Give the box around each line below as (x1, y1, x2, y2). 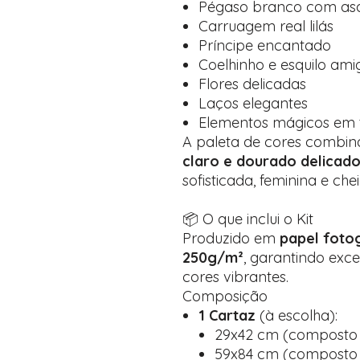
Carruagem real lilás (198, 17, 333, 35)
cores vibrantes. (182, 268, 288, 286)
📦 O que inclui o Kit (182, 210, 313, 228)
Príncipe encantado (198, 36, 331, 55)
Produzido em (182, 229, 280, 247)
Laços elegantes (198, 94, 308, 112)
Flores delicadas (198, 75, 306, 93)
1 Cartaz (198, 306, 256, 325)
